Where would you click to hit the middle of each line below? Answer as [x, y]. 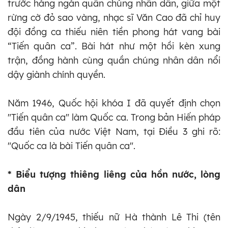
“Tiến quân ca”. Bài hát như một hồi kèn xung [114, 46]
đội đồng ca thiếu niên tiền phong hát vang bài [114, 32]
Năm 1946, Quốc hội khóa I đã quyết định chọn [114, 103]
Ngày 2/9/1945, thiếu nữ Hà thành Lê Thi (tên [114, 217]
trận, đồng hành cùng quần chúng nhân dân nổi [114, 60]
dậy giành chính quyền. [56, 74]
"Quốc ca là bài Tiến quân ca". [72, 146]
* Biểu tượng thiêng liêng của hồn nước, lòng [114, 174]
